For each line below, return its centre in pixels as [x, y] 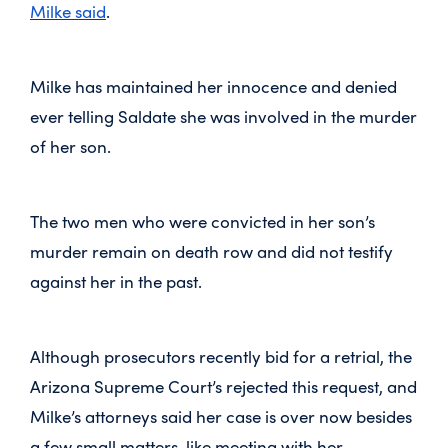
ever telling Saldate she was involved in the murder [223, 116]
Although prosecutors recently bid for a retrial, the [221, 356]
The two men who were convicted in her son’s [202, 221]
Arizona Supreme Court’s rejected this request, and [223, 386]
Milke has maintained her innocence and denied [213, 86]
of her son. [70, 146]
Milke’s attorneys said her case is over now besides [221, 416]
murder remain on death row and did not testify [211, 251]
